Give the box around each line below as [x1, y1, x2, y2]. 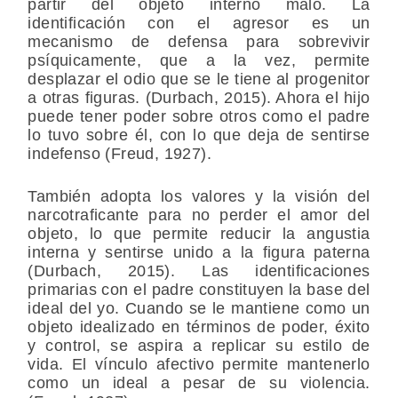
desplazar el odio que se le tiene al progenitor [28, 70, 370, 89]
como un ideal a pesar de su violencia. [28, 374, 370, 393]
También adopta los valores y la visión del [28, 187, 370, 206]
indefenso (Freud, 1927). [28, 145, 211, 163]
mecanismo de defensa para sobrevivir [28, 33, 370, 52]
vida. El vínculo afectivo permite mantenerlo [28, 355, 370, 374]
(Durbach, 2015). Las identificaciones [28, 262, 370, 281]
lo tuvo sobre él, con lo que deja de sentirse [28, 126, 370, 145]
